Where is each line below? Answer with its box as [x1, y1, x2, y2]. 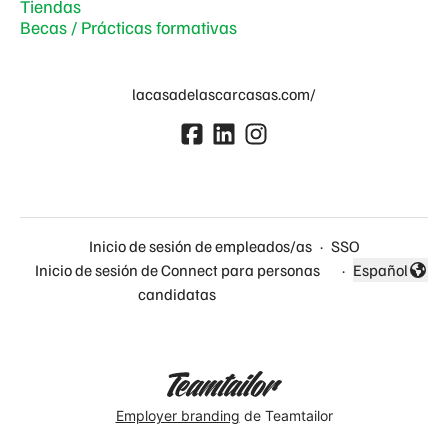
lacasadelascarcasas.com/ [132, 84, 316, 104]
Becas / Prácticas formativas [20, 16, 237, 38]
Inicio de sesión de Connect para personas [34, 260, 320, 281]
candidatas [138, 284, 216, 305]
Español [353, 260, 408, 281]
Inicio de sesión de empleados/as [88, 236, 312, 257]
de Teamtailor [239, 406, 333, 424]
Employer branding [115, 406, 240, 424]
